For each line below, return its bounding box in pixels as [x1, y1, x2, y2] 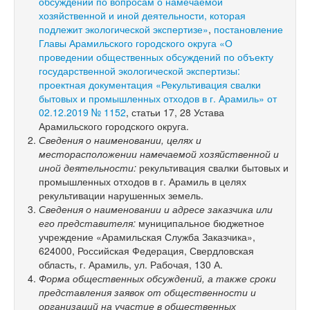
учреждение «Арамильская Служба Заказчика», [39, 229, 255, 244]
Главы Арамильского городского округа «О [39, 35, 232, 50]
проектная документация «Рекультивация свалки [39, 77, 261, 91]
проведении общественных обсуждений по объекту [39, 49, 273, 64]
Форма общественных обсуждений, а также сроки [39, 271, 276, 285]
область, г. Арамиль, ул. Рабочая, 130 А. [39, 257, 223, 271]
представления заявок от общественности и [39, 284, 256, 299]
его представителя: [39, 215, 138, 230]
